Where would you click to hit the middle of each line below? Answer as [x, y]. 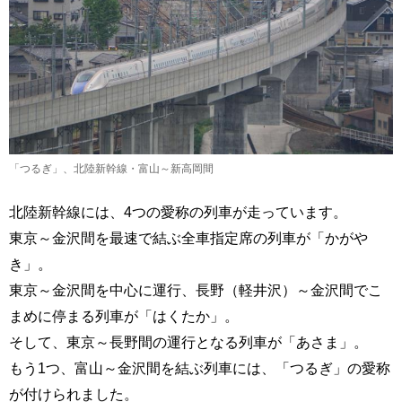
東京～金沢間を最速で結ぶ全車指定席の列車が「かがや [188, 238]
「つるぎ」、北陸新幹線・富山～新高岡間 [111, 169]
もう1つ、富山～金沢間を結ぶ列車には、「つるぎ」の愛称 [200, 368]
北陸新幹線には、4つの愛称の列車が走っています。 [178, 212]
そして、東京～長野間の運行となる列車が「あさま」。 [188, 342]
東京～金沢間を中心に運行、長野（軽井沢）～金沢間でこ [196, 290]
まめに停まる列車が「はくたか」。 [124, 316]
